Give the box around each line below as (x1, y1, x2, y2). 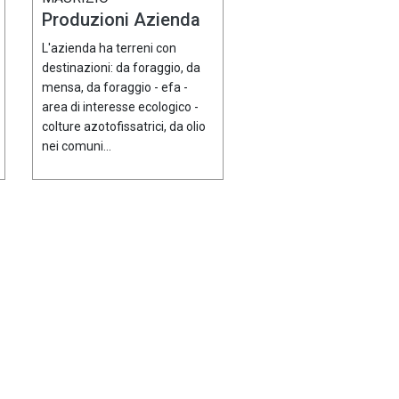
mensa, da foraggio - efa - (42, 80, 188, 95)
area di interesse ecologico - (42, 100, 199, 115)
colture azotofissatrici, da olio (42, 119, 206, 134)
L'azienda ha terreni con (42, 41, 176, 56)
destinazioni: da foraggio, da (42, 61, 200, 76)
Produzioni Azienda (42, 9, 200, 31)
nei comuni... (42, 139, 111, 154)
